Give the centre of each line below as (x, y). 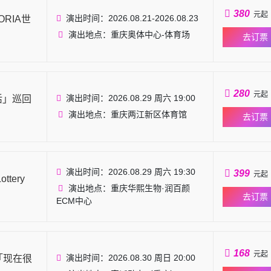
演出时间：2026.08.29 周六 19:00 (130, 98)
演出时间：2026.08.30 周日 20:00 (130, 258)
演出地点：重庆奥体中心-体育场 (129, 34)
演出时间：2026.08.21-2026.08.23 (132, 18)
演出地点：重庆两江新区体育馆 (127, 114)
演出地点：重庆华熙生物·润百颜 (129, 188)
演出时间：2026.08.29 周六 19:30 (130, 172)
